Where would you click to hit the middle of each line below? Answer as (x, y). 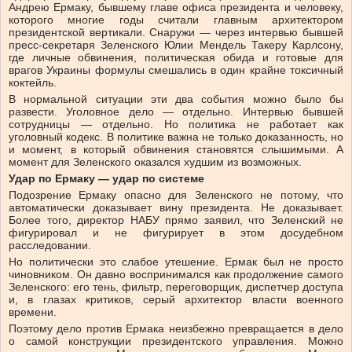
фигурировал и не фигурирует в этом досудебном (176, 232)
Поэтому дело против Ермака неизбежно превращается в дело (176, 328)
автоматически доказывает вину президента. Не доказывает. (176, 207)
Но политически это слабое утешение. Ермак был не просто (176, 261)
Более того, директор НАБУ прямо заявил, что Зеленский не (176, 220)
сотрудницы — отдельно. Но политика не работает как (176, 124)
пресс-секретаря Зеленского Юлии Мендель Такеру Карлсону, (176, 44)
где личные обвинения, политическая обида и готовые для (176, 57)
